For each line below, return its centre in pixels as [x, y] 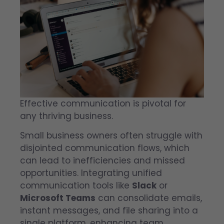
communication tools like [76, 185]
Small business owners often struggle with [111, 135]
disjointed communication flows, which [105, 148]
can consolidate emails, [149, 198]
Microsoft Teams [58, 198]
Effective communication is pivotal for [103, 103]
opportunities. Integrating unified [91, 173]
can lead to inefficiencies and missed [102, 160]
